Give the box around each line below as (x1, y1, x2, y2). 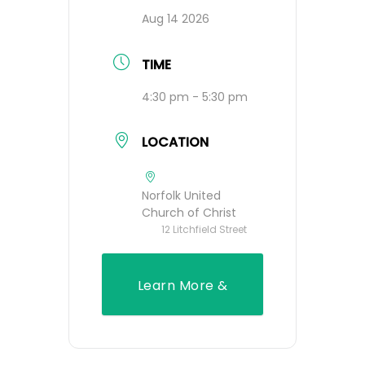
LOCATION (142, 132, 209, 152)
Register (154, 314, 211, 334)
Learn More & (137, 275, 228, 295)
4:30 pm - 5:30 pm (142, 88, 248, 105)
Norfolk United (142, 187, 221, 204)
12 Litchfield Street (161, 222, 247, 236)
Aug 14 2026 (142, 11, 209, 28)
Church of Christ (142, 204, 236, 221)
